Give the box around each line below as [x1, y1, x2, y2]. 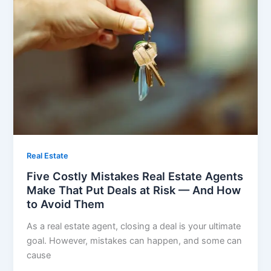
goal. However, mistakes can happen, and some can [27, 235, 243, 247]
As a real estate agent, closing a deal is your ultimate [27, 221, 241, 232]
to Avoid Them [27, 197, 105, 211]
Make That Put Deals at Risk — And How [27, 183, 241, 197]
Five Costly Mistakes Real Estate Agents [27, 169, 244, 183]
